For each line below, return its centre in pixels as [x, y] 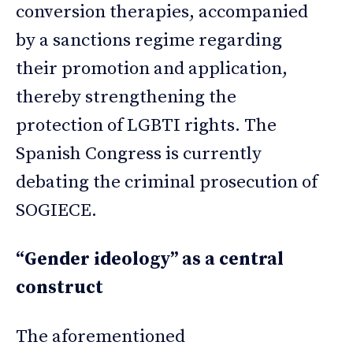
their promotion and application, [152, 69]
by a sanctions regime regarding [149, 40]
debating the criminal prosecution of [167, 182]
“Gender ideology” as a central [150, 259]
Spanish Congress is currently [139, 154]
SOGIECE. [56, 210]
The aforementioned [100, 336]
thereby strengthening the [126, 97]
